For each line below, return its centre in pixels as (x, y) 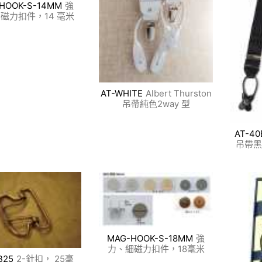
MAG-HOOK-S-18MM (150, 238)
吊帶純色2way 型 (156, 104)
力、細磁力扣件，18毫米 (156, 249)
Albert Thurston (178, 94)
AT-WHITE (121, 94)
